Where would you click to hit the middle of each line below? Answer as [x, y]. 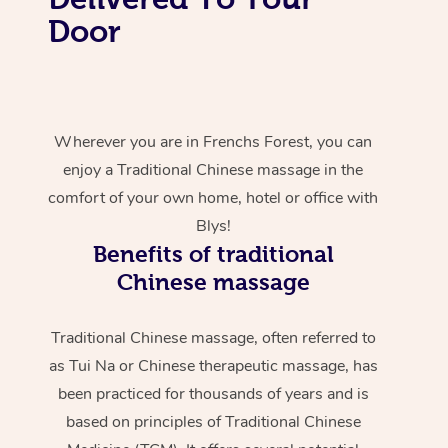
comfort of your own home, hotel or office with [213, 197]
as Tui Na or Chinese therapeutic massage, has [213, 365]
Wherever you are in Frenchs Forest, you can [213, 141]
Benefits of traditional [213, 253]
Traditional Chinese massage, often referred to [213, 337]
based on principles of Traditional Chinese [213, 421]
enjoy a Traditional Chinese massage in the [213, 169]
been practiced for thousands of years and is [213, 393]
